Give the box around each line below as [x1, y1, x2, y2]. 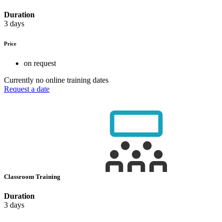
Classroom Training [4, 173, 62, 181]
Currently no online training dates [4, 76, 109, 84]
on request [24, 59, 56, 67]
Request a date [4, 85, 50, 93]
